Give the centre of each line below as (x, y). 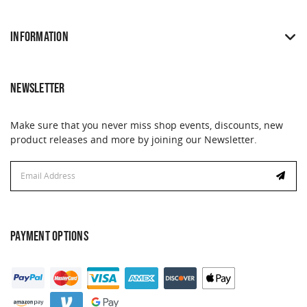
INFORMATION (39, 37)
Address (29, 182)
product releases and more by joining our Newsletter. (134, 139)
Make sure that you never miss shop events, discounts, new (147, 125)
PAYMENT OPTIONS (49, 236)
